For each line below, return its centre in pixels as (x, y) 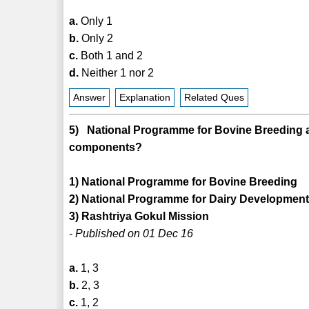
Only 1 (96, 21)
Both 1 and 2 (111, 55)
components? (106, 147)
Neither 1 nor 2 (117, 72)
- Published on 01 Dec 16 (131, 233)
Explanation (145, 97)
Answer (90, 97)
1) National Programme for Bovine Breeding (183, 181)
